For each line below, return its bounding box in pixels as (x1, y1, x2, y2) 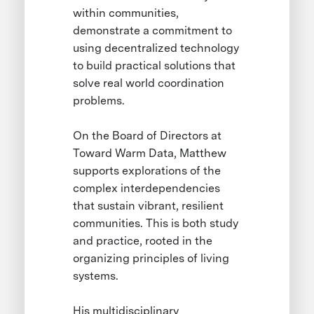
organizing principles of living (73, 251, 230, 265)
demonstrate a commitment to (73, 23, 233, 37)
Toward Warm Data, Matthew (73, 146, 227, 160)
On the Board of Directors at (73, 128, 222, 142)
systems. (73, 268, 119, 282)
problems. (73, 93, 125, 107)
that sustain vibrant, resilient (73, 198, 224, 212)
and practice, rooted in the (73, 233, 213, 247)
